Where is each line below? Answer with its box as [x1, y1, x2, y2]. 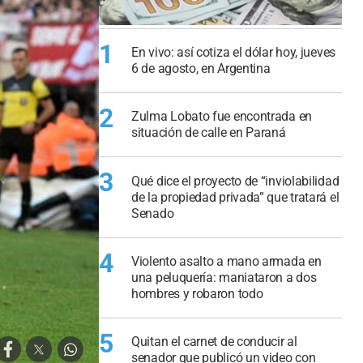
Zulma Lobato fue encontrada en [131, 109, 312, 125]
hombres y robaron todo [131, 286, 263, 302]
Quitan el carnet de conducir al [131, 334, 297, 350]
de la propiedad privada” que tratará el [131, 189, 340, 205]
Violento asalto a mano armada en [131, 254, 322, 270]
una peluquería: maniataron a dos [131, 270, 317, 286]
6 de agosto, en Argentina [131, 60, 271, 76]
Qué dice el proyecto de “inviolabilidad [131, 173, 340, 189]
